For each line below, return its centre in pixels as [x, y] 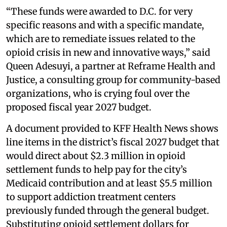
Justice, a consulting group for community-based [113, 80]
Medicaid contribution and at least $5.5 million [109, 183]
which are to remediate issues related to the [101, 39]
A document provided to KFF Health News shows [112, 129]
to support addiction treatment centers [91, 197]
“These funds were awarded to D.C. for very [99, 12]
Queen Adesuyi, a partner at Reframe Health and [111, 66]
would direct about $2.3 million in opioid [96, 156]
